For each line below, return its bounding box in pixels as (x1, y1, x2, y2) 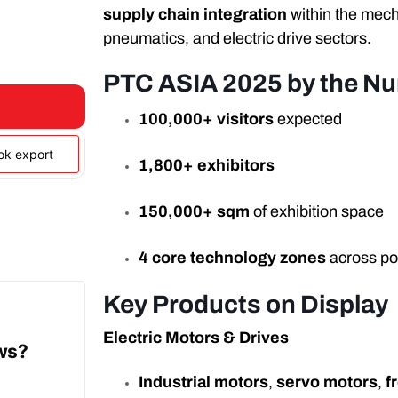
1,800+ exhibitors (139, 156, 275, 175)
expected (274, 110, 343, 129)
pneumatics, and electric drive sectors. (103, 29, 372, 48)
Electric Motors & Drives (103, 329, 290, 347)
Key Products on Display (103, 291, 389, 319)
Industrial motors (139, 373, 269, 392)
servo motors (276, 373, 378, 392)
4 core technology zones (139, 249, 327, 267)
